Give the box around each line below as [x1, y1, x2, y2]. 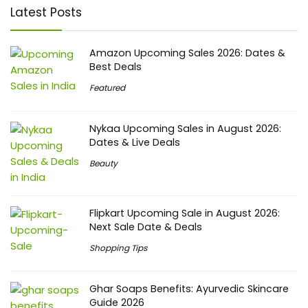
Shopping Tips [89, 241, 147, 254]
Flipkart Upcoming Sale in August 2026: [89, 206, 280, 220]
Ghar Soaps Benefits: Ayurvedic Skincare [89, 281, 289, 296]
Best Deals [89, 59, 142, 74]
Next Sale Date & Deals [89, 219, 202, 234]
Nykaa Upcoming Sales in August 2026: [89, 121, 281, 135]
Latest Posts [10, 3, 82, 21]
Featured [89, 81, 125, 93]
